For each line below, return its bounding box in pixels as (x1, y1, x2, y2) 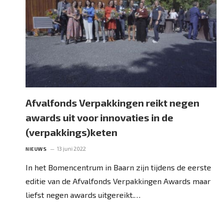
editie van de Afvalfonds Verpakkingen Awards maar (26, 176, 211, 186)
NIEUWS (26, 145, 47, 152)
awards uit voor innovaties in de (26, 111, 173, 123)
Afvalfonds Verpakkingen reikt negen (26, 96, 199, 109)
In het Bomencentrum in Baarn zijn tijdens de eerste (26, 162, 211, 172)
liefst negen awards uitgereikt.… (26, 190, 140, 199)
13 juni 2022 (57, 145, 86, 152)
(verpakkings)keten (26, 126, 117, 138)
